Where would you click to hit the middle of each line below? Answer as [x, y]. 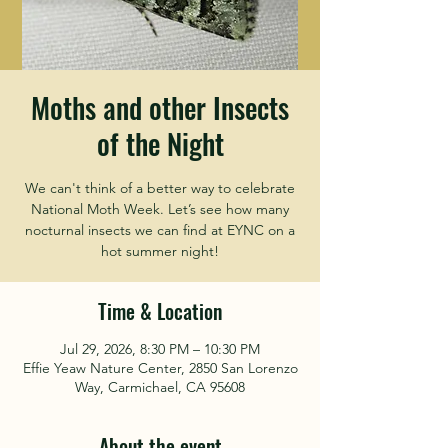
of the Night [160, 143]
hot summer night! [160, 251]
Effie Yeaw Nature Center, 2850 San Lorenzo [160, 368]
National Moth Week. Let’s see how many [160, 209]
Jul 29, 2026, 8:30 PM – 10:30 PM [160, 349]
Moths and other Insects [160, 107]
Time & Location [160, 311]
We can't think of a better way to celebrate [160, 188]
